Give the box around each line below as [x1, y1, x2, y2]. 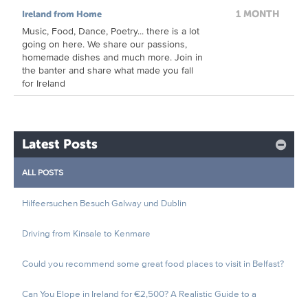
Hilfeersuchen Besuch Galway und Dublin [22, 197, 186, 209]
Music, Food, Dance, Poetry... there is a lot [22, 24, 199, 37]
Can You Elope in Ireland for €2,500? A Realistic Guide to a [22, 287, 256, 300]
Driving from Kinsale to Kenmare [22, 227, 151, 239]
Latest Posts [22, 137, 98, 151]
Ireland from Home [22, 9, 102, 19]
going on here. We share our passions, [22, 37, 187, 50]
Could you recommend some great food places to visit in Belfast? [22, 257, 284, 269]
